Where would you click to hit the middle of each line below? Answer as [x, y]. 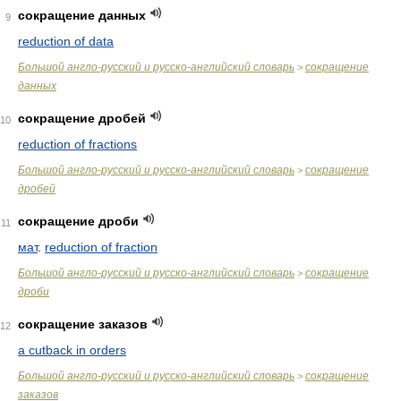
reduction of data [66, 41]
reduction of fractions [77, 144]
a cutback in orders [72, 350]
